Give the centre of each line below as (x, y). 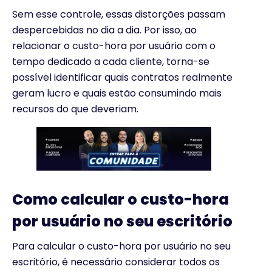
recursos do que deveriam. (75, 109)
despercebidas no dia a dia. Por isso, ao (104, 30)
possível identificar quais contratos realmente (122, 78)
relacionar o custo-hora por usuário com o (114, 46)
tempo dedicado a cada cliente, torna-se (111, 62)
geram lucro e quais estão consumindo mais (117, 93)
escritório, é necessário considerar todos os (116, 262)
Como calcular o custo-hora (121, 200)
